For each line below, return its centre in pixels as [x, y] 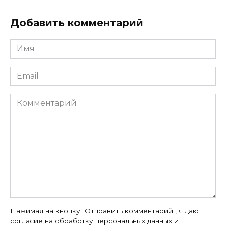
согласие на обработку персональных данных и [94, 221]
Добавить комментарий [77, 22]
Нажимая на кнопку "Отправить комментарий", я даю [104, 211]
